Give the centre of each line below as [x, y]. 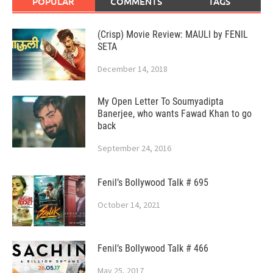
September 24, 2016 [134, 148]
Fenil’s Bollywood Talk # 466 [153, 248]
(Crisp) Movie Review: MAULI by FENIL [173, 34]
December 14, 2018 [133, 69]
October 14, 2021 [129, 204]
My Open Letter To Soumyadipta [161, 101]
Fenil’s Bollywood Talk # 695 [153, 182]
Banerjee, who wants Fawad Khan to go [175, 113]
